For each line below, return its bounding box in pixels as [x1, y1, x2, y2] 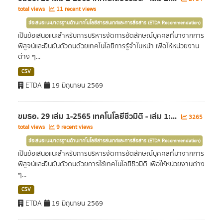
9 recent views [55, 123, 93, 131]
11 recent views [55, 5, 96, 13]
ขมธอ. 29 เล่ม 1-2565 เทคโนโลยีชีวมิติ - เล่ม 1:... [18, 110, 179, 123]
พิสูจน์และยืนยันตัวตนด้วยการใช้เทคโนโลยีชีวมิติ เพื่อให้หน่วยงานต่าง [18, 159, 205, 169]
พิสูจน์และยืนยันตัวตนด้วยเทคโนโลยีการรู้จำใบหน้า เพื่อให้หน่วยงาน [18, 41, 199, 51]
